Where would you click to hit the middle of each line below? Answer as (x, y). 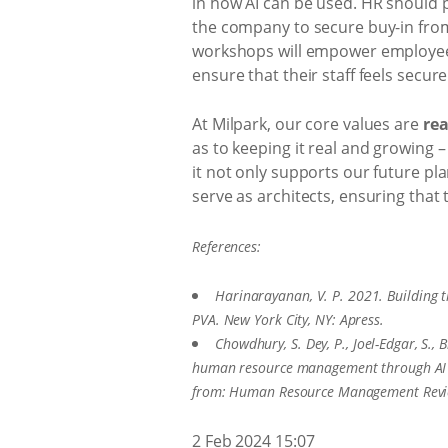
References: (226, 246)
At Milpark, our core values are (307, 124)
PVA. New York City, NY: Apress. (288, 319)
